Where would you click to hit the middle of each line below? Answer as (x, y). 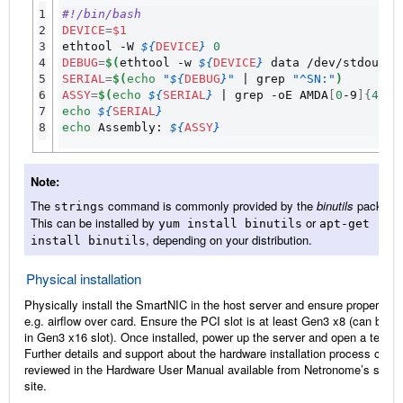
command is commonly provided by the (210, 205)
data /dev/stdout (328, 62)
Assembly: (130, 127)
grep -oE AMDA (278, 94)
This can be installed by (94, 222)
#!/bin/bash (102, 13)
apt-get (345, 223)
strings (79, 206)
